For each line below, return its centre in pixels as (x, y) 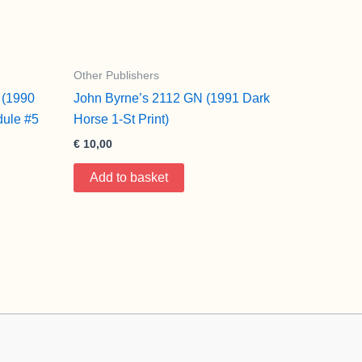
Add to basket (129, 177)
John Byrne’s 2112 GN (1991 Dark (172, 98)
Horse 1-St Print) (121, 119)
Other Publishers (116, 75)
